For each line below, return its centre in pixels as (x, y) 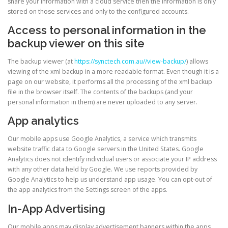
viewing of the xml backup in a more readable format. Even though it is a (113, 72)
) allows (197, 62)
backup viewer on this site (76, 43)
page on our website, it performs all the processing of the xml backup (110, 82)
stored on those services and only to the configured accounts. (98, 11)
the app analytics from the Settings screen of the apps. (88, 190)
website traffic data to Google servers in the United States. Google (106, 149)
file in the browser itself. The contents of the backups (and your (100, 92)
